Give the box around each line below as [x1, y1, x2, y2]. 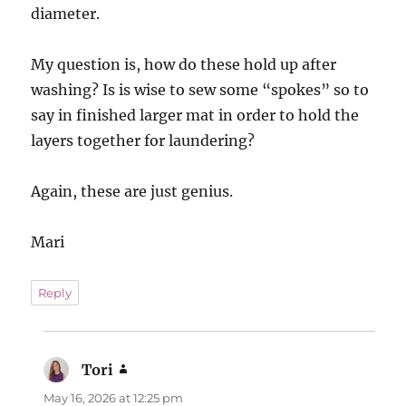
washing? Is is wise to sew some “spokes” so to [31, 80, 370, 99]
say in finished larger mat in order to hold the [31, 105, 360, 124]
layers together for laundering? [31, 130, 256, 150]
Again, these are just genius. [31, 181, 234, 200]
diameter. [31, 4, 101, 23]
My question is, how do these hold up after [31, 54, 337, 73]
